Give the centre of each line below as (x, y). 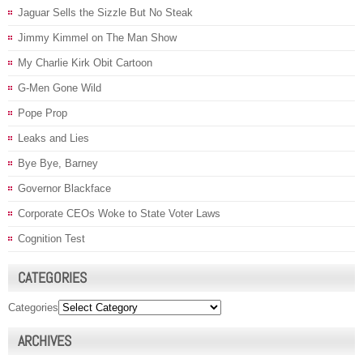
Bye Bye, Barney (58, 164)
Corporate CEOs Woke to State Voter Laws (119, 214)
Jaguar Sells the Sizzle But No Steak (105, 13)
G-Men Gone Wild (60, 88)
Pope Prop (43, 113)
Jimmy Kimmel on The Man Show (97, 38)
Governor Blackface (64, 189)
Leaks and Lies (53, 139)
